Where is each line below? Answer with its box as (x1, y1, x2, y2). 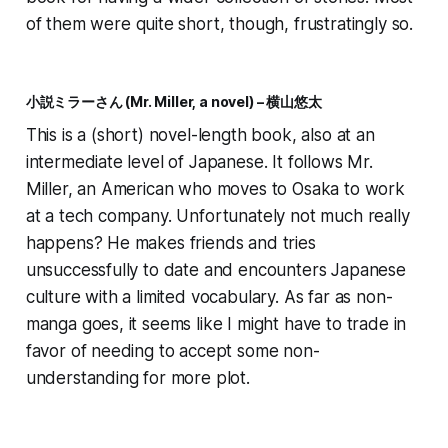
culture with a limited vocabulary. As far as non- (25, 287, 393, 308)
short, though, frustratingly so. (173, 14, 414, 35)
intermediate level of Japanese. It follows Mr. (25, 152, 373, 173)
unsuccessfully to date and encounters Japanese (25, 260, 406, 281)
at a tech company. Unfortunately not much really (25, 206, 410, 227)
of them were (25, 14, 136, 35)
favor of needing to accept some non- (25, 341, 320, 362)
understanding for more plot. (25, 368, 250, 389)
